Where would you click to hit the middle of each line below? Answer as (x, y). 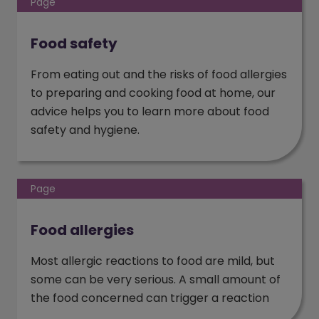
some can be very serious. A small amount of (156, 279)
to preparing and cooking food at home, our (153, 93)
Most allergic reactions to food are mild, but (153, 261)
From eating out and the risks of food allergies (159, 74)
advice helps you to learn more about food (150, 111)
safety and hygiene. (85, 130)
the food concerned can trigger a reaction (150, 298)
